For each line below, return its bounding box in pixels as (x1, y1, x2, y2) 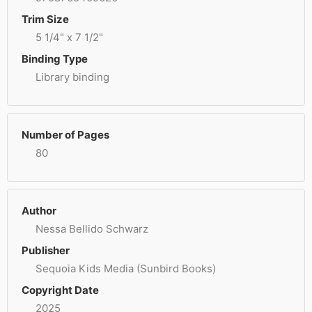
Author (22, 204, 56, 217)
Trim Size (22, 13, 69, 26)
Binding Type (22, 52, 88, 65)
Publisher (22, 244, 70, 257)
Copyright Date (22, 283, 99, 297)
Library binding (36, 70, 109, 84)
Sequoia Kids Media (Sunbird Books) (36, 262, 216, 275)
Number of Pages (22, 128, 109, 141)
